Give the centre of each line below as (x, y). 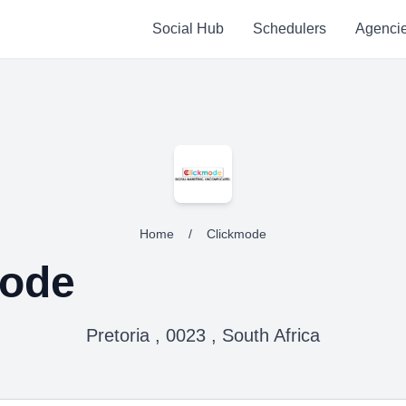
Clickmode (237, 234)
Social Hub (188, 29)
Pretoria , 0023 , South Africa (203, 335)
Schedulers (289, 29)
